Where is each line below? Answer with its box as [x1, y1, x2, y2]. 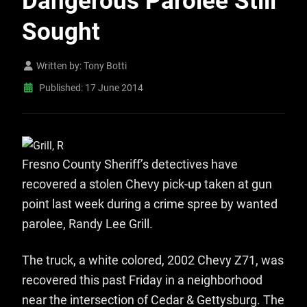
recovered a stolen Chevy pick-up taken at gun [22, 177, 272, 192]
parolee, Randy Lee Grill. [22, 217, 153, 232]
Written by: [34, 60, 84, 73]
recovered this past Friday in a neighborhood [22, 273, 262, 288]
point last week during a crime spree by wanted [22, 197, 278, 212]
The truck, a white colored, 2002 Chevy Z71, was [22, 254, 284, 268]
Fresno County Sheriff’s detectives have [22, 158, 238, 172]
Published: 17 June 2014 [39, 82, 143, 95]
